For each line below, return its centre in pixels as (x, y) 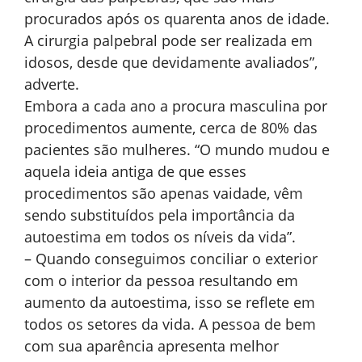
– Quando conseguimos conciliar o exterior (171, 259)
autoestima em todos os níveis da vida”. (160, 237)
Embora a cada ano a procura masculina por (176, 106)
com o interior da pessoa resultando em (161, 281)
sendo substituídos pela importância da (160, 215)
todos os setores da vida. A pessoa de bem (170, 324)
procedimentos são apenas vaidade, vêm (164, 194)
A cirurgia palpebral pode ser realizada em (168, 41)
